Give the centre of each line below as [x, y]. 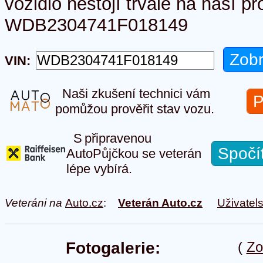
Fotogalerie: [113, 248]
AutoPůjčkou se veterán [134, 154]
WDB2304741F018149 [96, 25]
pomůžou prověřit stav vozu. [135, 109]
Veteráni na [35, 203]
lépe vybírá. [99, 169]
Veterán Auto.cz [160, 203]
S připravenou [109, 138]
